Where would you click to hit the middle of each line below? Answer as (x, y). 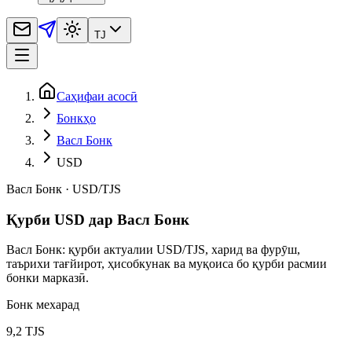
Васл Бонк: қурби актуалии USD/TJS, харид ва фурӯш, (153, 250)
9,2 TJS (26, 332)
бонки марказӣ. (48, 278)
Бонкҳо (76, 118)
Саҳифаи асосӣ (97, 96)
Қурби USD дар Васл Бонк (98, 219)
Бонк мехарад (43, 305)
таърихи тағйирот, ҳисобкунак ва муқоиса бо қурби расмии (167, 264)
